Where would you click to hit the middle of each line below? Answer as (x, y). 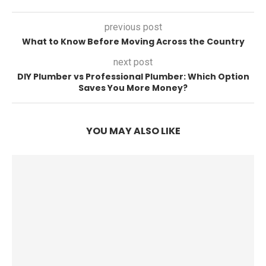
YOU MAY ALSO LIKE (133, 131)
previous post (133, 27)
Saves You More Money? (133, 88)
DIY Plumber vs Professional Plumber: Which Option (133, 77)
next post (133, 62)
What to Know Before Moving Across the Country (133, 42)
